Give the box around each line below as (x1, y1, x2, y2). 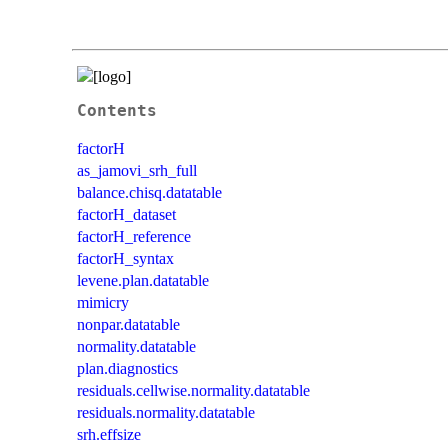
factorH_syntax (77, 249, 174, 267)
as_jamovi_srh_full (77, 161, 197, 179)
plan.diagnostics (77, 359, 178, 377)
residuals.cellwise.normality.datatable (77, 381, 310, 399)
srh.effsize (77, 425, 141, 443)
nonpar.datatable (77, 315, 180, 333)
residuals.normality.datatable (77, 403, 255, 421)
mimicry (77, 293, 129, 311)
